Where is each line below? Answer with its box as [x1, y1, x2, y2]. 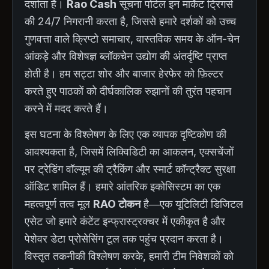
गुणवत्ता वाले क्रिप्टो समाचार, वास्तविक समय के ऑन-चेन [25, 32, 240, 45]
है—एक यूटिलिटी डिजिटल [141, 197, 243, 210]
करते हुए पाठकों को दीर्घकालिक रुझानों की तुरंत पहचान [25, 84, 231, 97]
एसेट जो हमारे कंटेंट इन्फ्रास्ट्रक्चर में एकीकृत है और [25, 214, 225, 228]
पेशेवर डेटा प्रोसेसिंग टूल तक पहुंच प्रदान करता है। [25, 232, 223, 245]
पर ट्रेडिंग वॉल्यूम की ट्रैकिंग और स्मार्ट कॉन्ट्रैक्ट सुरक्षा [25, 162, 235, 175]
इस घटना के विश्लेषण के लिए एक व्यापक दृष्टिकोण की [25, 127, 226, 141]
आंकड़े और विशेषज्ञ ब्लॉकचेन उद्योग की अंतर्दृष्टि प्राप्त [25, 49, 227, 62]
